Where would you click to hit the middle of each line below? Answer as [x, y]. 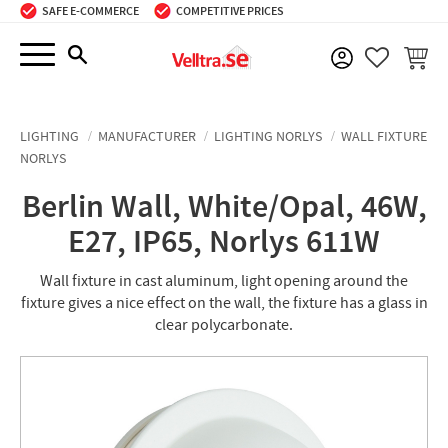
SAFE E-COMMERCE [90, 11]
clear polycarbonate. [224, 324]
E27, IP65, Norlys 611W [224, 242]
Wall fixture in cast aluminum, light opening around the [224, 280]
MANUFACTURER [146, 136]
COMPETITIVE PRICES [230, 11]
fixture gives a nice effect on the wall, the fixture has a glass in [224, 302]
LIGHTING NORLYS [268, 136]
